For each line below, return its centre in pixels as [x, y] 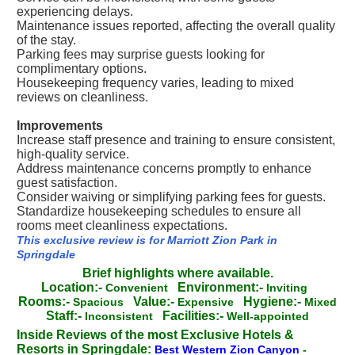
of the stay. [46, 40]
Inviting [290, 288]
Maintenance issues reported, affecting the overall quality [176, 26]
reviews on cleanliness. [82, 97]
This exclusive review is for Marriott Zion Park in [147, 240]
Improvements [60, 126]
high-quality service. [73, 154]
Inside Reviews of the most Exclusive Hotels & [155, 335]
